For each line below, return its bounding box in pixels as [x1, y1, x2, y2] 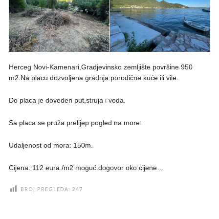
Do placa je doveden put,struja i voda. [8, 96, 126, 105]
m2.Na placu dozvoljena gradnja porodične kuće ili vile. [8, 74, 178, 82]
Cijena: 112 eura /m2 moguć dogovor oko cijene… [8, 164, 164, 172]
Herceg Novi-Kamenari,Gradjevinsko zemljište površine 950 [8, 63, 193, 71]
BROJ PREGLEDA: [20, 185, 70, 193]
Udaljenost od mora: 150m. [8, 141, 93, 150]
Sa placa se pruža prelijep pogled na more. [8, 119, 142, 127]
